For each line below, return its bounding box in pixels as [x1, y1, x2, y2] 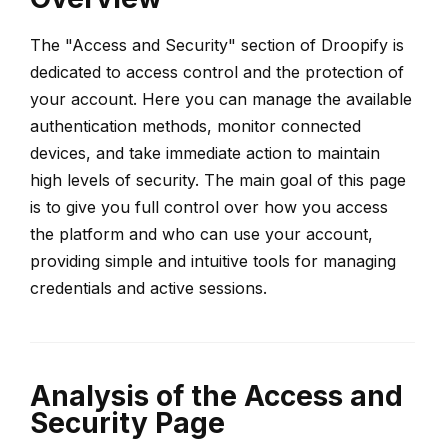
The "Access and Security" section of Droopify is [30, 35, 404, 55]
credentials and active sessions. [30, 278, 267, 298]
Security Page [30, 406, 225, 440]
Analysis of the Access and [30, 379, 403, 413]
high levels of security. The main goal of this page [30, 170, 406, 190]
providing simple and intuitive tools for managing [30, 251, 396, 271]
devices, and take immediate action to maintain [30, 143, 380, 163]
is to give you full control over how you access [30, 197, 388, 217]
